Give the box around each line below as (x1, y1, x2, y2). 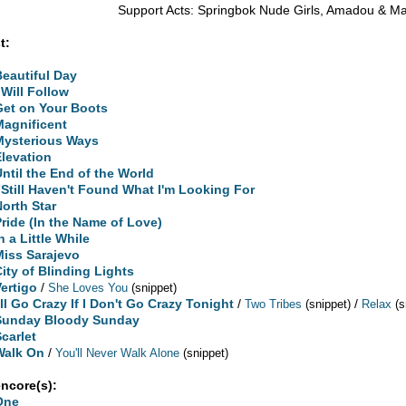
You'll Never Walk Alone (55, 345, 180, 360)
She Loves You (48, 280, 129, 295)
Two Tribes (245, 296, 303, 311)
